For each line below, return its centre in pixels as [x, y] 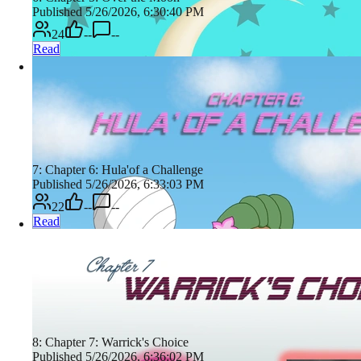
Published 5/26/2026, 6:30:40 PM [118, 11]
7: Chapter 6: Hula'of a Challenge [118, 169]
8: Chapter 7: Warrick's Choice [110, 342]
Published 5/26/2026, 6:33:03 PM [118, 184]
